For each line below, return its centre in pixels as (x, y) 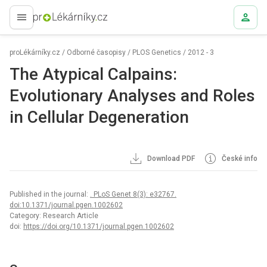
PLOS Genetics (157, 52)
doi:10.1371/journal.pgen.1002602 (66, 205)
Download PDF (170, 159)
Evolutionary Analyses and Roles (132, 96)
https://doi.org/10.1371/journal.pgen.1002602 (99, 226)
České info (239, 159)
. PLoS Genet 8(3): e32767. (133, 194)
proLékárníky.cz (35, 52)
